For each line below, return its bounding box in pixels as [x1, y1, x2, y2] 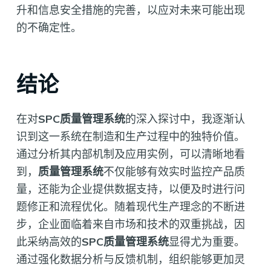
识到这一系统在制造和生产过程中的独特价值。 [16, 129, 245, 143]
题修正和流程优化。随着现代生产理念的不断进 [16, 199, 245, 214]
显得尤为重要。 [168, 234, 245, 249]
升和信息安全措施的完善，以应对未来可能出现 [16, 3, 245, 18]
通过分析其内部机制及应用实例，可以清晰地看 [16, 146, 245, 161]
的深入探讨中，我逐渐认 [125, 111, 245, 126]
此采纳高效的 [16, 234, 82, 249]
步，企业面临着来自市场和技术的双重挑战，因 [16, 217, 245, 231]
